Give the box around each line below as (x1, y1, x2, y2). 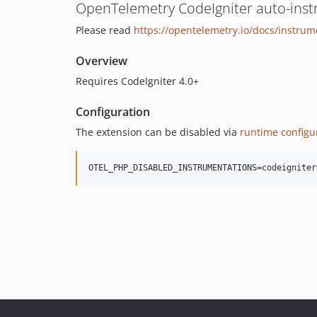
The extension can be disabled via (76, 125, 240, 139)
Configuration (76, 104, 150, 120)
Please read (76, 23, 134, 38)
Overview (76, 53, 127, 69)
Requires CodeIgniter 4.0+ (76, 74, 199, 88)
